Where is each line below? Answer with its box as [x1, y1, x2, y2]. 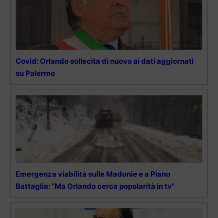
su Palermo [16, 68, 55, 78]
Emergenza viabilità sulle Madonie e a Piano [16, 169, 170, 179]
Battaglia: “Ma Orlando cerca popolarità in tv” [16, 181, 175, 191]
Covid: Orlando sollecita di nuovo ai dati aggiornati [16, 56, 194, 66]
